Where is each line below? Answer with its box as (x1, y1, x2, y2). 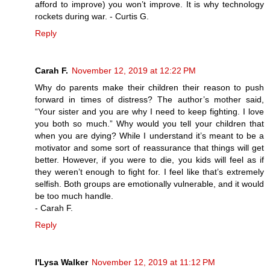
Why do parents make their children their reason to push (35, 82, 264, 92)
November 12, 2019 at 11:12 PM (92, 257, 215, 267)
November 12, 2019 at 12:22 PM (72, 65, 196, 75)
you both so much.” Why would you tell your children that (35, 118, 264, 128)
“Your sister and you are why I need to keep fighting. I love (35, 106, 264, 116)
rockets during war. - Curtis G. (35, 11, 149, 21)
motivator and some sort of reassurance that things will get (35, 142, 264, 152)
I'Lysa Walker (35, 257, 88, 267)
